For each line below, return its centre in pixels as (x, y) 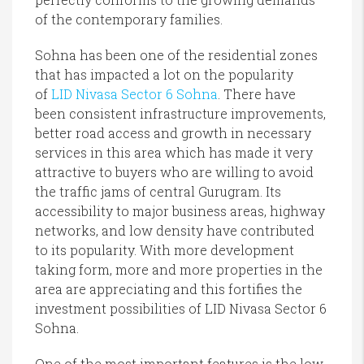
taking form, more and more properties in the (179, 270)
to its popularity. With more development (165, 250)
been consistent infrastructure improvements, (180, 114)
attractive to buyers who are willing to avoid (174, 172)
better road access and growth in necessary (173, 133)
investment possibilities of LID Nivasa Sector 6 (181, 309)
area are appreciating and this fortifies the (169, 289)
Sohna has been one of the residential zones (176, 55)
